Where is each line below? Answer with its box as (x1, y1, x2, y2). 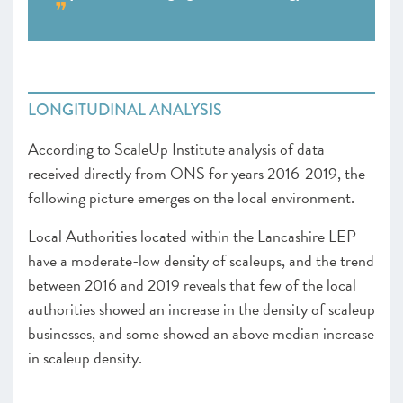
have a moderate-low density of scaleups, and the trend (28, 248, 374, 273)
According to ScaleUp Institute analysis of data (28, 137, 325, 161)
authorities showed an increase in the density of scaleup (28, 297, 375, 321)
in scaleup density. (28, 345, 142, 370)
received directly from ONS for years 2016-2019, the (28, 161, 365, 185)
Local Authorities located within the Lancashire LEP (28, 224, 356, 248)
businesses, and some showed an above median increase (28, 321, 374, 345)
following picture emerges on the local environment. (28, 185, 354, 210)
